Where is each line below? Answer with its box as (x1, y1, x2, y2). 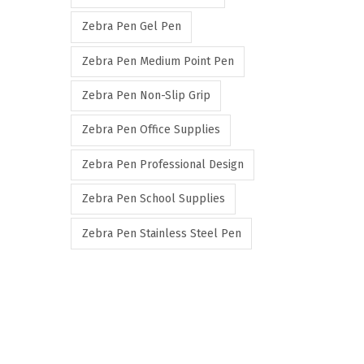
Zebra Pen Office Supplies (81, 123, 220, 137)
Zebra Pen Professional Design (81, 157, 244, 171)
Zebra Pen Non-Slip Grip (81, 89, 210, 103)
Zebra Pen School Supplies (81, 192, 225, 206)
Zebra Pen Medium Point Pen (81, 54, 234, 68)
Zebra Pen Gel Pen (81, 19, 181, 34)
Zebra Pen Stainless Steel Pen (81, 226, 241, 240)
